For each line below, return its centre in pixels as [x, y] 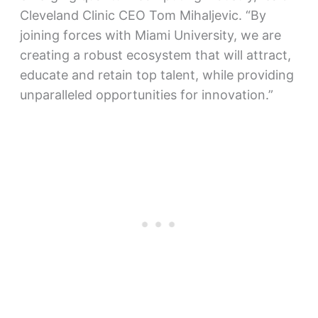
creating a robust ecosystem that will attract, [155, 55]
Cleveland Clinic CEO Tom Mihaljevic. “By [143, 15]
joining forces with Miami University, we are [150, 35]
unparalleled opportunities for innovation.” [146, 94]
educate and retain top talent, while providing [157, 75]
